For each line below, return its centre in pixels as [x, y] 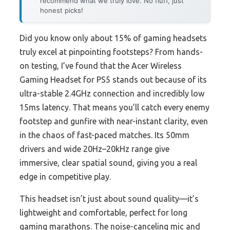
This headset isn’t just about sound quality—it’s [109, 199]
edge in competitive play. [65, 177]
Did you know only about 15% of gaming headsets [113, 38]
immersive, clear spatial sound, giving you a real [108, 163]
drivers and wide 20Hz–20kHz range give [94, 149]
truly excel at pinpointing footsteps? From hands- [111, 52]
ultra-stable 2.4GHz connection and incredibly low [112, 94]
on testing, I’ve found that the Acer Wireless [101, 66]
